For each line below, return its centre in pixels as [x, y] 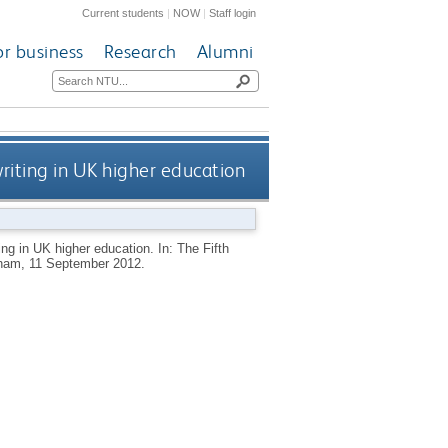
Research [140, 52]
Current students [123, 12]
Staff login [233, 12]
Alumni [225, 52]
